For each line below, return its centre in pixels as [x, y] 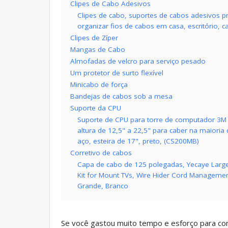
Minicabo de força [99, 84]
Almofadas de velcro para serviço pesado [138, 61]
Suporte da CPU [96, 108]
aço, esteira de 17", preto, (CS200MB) [138, 141]
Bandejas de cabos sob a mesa [121, 96]
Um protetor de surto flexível [117, 73]
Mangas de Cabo [98, 49]
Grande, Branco [103, 186]
